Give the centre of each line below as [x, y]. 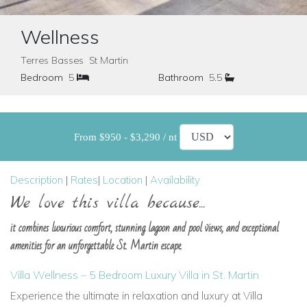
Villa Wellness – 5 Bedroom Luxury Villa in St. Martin [135, 275]
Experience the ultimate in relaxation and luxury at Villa [136, 296]
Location [123, 180]
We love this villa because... [108, 204]
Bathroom [181, 77]
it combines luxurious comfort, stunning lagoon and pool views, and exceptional [145, 228]
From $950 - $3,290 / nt [126, 137]
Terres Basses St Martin [74, 60]
